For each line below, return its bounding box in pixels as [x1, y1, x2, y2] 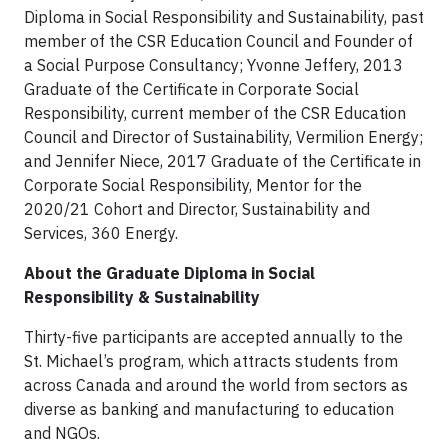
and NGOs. [24, 423, 104, 443]
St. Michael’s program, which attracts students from [24, 351, 398, 371]
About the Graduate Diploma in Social [24, 263, 315, 283]
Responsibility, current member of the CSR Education [24, 103, 406, 123]
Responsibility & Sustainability [24, 287, 260, 307]
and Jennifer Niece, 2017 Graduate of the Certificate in [24, 151, 421, 171]
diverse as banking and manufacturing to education [24, 399, 394, 419]
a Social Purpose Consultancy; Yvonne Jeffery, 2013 [24, 55, 403, 75]
